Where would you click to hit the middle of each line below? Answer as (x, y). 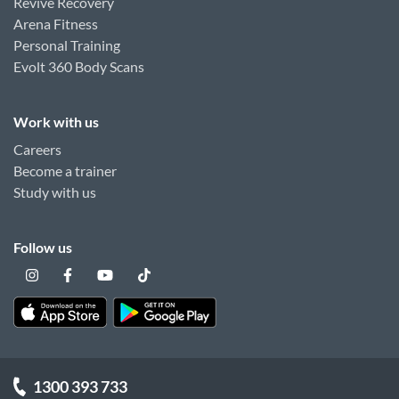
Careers (37, 149)
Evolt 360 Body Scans (79, 66)
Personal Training (67, 45)
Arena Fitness (56, 24)
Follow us (43, 247)
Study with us (55, 192)
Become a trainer (65, 171)
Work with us (56, 122)
